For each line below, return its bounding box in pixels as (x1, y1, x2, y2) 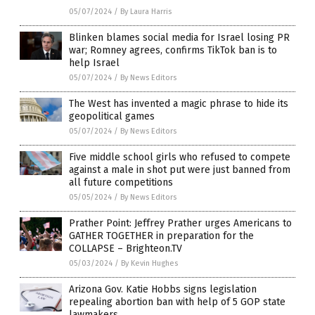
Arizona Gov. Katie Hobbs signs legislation (69, 283, 257, 296)
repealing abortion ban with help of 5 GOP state (69, 296, 285, 309)
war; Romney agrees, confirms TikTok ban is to (69, 44, 277, 57)
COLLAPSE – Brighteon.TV (69, 243, 182, 255)
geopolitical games (69, 110, 155, 123)
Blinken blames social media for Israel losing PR (69, 32, 290, 44)
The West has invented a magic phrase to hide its (69, 98, 288, 110)
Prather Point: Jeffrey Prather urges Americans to (69, 217, 292, 230)
